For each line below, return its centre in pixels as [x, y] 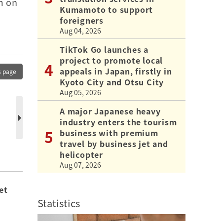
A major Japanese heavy [110, 111]
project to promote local [111, 60]
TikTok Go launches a [104, 49]
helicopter [81, 154]
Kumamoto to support [107, 9]
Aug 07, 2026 [80, 165]
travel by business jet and [114, 143]
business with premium [109, 132]
